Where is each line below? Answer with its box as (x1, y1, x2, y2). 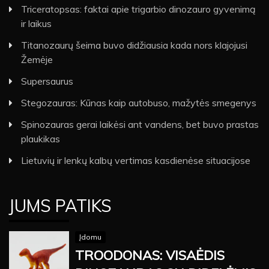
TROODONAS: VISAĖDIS (75, 246, 225, 264)
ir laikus (21, 17, 52, 29)
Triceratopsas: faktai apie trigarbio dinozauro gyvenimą (21, 2, 256, 15)
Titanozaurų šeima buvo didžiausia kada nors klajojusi (21, 38, 247, 51)
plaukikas (21, 132, 60, 145)
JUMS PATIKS (9, 195, 112, 216)
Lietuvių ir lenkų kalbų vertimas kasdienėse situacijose (21, 154, 250, 166)
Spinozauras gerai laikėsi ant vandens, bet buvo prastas (21, 118, 259, 130)
